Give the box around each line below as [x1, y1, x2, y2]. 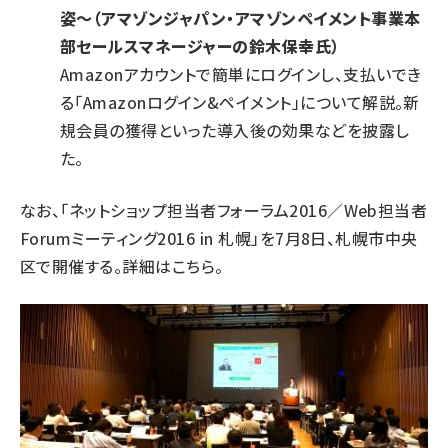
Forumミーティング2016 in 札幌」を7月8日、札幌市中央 [20, 225, 418, 250]
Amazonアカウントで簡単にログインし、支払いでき [60, 61, 422, 86]
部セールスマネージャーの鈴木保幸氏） [60, 33, 340, 58]
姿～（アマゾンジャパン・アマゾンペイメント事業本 [60, 5, 421, 30]
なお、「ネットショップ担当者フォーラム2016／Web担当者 [20, 197, 428, 222]
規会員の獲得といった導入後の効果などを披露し [60, 117, 410, 142]
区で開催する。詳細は [20, 253, 172, 278]
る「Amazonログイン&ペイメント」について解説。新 [60, 89, 420, 114]
